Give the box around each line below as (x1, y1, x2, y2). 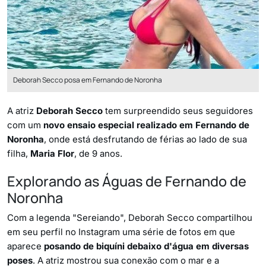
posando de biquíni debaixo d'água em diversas (44, 240, 249, 252)
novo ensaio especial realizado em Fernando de (43, 119, 249, 131)
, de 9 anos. (74, 147, 122, 159)
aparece (7, 240, 44, 252)
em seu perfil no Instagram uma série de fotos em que (7, 226, 235, 237)
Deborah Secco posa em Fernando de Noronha (13, 74, 162, 85)
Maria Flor (30, 147, 74, 159)
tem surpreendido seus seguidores (103, 104, 253, 116)
